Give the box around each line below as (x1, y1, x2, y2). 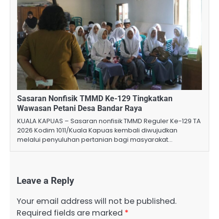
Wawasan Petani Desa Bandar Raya (17, 103, 142, 113)
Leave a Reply (17, 175, 74, 186)
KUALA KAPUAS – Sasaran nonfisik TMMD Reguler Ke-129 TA (17, 116, 201, 126)
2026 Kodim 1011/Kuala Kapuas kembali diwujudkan (17, 125, 177, 135)
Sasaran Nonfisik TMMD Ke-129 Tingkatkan (17, 93, 173, 103)
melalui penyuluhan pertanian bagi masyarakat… (17, 134, 173, 144)
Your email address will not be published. (17, 196, 176, 207)
